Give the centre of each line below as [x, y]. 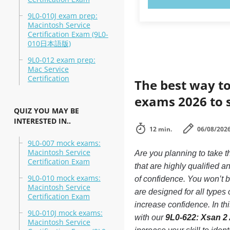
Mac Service [48, 69]
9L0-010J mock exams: [65, 213]
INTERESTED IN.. [42, 121]
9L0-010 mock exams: [64, 178]
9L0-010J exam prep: [62, 16]
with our [150, 217]
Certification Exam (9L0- [68, 34]
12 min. [160, 129]
